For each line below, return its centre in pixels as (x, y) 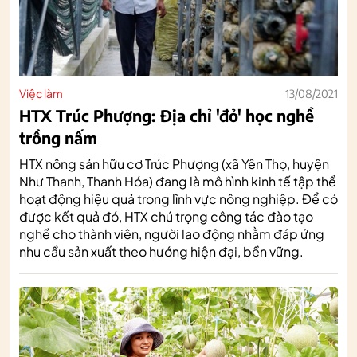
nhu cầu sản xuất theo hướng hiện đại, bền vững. (161, 251)
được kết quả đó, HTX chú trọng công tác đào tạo (166, 216)
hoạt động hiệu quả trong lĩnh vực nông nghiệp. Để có (178, 198)
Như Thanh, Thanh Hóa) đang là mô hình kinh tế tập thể (178, 181)
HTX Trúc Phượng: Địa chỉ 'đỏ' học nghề (167, 115)
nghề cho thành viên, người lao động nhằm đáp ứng (172, 233)
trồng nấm (58, 137)
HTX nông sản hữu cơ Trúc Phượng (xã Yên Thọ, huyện (174, 163)
